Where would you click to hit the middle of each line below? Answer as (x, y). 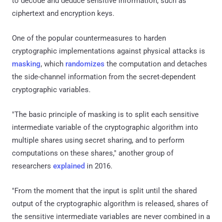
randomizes (85, 64)
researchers (32, 166)
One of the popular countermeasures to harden (89, 38)
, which (53, 64)
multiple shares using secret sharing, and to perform (98, 140)
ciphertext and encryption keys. (63, 13)
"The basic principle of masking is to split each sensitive (105, 114)
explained (69, 166)
